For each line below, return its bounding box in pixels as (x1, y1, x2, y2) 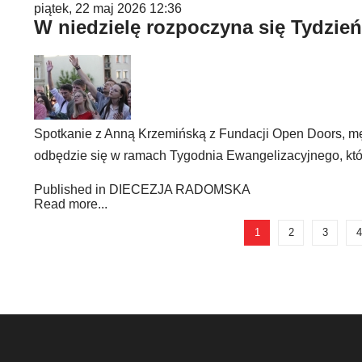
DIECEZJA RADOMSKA (109, 183, 250, 196)
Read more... (34, 197, 107, 211)
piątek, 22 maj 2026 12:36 (34, 2, 182, 15)
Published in (34, 183, 106, 196)
